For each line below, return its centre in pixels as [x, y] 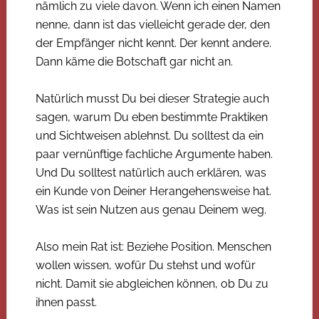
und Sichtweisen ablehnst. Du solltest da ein [149, 135]
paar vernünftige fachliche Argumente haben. [154, 154]
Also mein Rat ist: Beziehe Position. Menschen [153, 246]
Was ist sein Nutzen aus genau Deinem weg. [151, 209]
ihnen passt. [66, 302]
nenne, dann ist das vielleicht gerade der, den [152, 24]
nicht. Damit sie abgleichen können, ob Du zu [152, 283]
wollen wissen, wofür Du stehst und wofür [145, 265]
